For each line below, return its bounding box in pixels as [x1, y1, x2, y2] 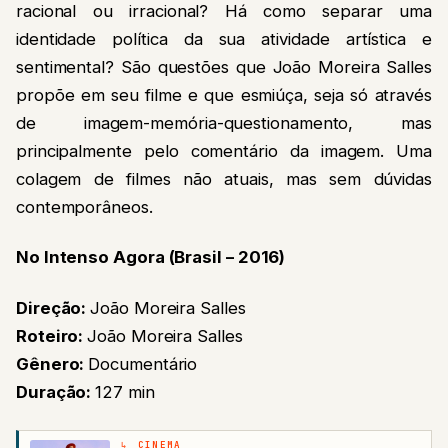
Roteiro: [16, 305, 88, 326]
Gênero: [16, 333, 89, 354]
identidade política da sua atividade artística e [16, 9, 432, 29]
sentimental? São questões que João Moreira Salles [16, 37, 432, 57]
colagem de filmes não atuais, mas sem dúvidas [16, 149, 432, 169]
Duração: [16, 361, 96, 382]
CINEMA [137, 418, 182, 431]
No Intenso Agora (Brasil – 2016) [16, 227, 286, 248]
